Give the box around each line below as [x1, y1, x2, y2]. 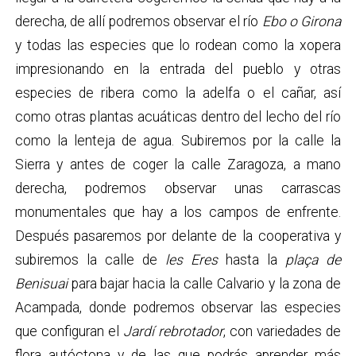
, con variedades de [223, 323, 342, 339]
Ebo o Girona [261, 13, 342, 29]
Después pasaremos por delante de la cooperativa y [14, 227, 342, 244]
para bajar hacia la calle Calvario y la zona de [67, 275, 342, 292]
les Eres [157, 251, 219, 268]
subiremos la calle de [14, 251, 157, 268]
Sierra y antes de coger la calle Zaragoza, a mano [14, 156, 342, 172]
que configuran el [14, 323, 123, 339]
